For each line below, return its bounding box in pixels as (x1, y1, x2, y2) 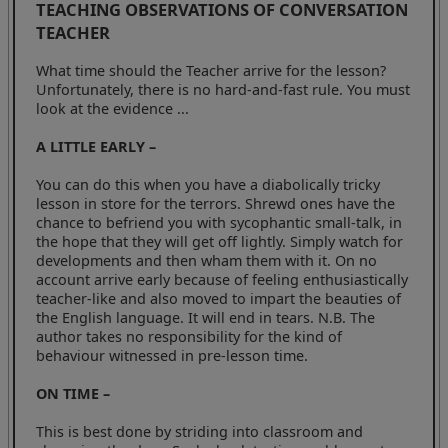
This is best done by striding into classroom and (36, 422, 364, 442)
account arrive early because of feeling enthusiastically (36, 269, 409, 289)
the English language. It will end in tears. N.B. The (36, 307, 376, 327)
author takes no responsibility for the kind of (36, 326, 343, 346)
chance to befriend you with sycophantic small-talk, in (36, 212, 403, 232)
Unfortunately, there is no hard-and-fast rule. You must (36, 79, 411, 99)
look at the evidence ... (36, 98, 190, 118)
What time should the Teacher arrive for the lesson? (36, 60, 387, 80)
